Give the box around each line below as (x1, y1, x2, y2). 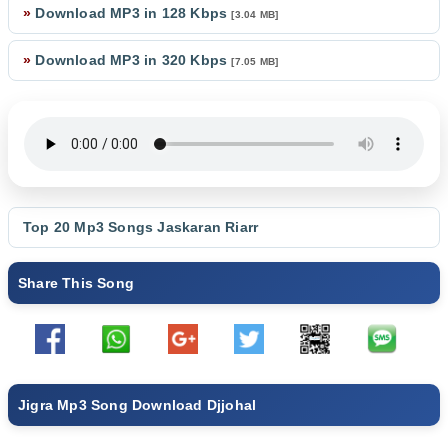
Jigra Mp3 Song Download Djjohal (18, 397, 257, 413)
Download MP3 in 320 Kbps (31, 52, 232, 68)
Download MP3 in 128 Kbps (31, 5, 232, 21)
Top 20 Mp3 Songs (23, 219, 158, 235)
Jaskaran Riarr (157, 219, 259, 235)
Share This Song (18, 275, 134, 291)
